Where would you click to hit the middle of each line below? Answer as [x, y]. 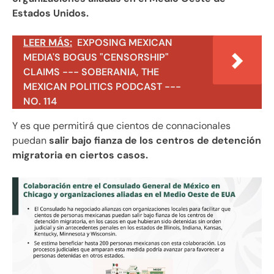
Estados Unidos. [50, 13]
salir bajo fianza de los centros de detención [155, 140]
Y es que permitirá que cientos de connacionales [121, 125]
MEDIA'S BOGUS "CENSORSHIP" [96, 57]
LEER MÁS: [48, 42]
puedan [31, 140]
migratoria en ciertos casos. [80, 155]
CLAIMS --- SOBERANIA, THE [91, 72]
